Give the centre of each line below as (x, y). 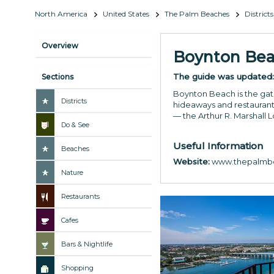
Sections (57, 76)
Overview (60, 45)
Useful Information (218, 146)
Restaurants (80, 196)
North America (61, 13)
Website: (191, 161)
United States (126, 13)
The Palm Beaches (197, 13)
